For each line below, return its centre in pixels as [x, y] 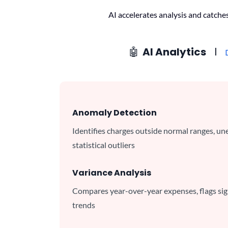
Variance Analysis [112, 173]
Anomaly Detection [115, 113]
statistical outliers [104, 145]
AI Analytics [178, 52]
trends [84, 205]
